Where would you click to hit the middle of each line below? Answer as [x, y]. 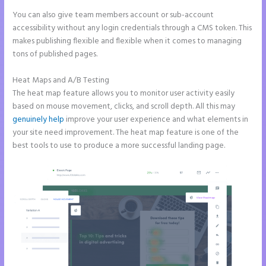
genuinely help [39, 120]
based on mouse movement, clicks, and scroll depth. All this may [124, 107]
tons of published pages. [55, 55]
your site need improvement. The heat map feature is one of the [126, 133]
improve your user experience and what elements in [156, 120]
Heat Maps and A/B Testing [61, 81]
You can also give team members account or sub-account [113, 15]
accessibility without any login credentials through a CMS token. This [132, 28]
